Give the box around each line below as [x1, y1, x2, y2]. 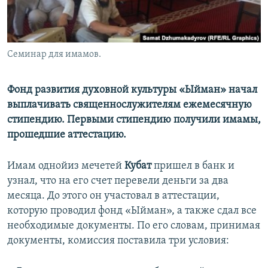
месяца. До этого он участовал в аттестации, [7, 190, 220, 202]
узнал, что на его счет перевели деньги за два [7, 175, 229, 187]
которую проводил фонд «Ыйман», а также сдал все [7, 205, 257, 217]
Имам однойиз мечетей [7, 160, 124, 172]
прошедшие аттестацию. [7, 129, 126, 141]
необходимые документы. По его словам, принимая [7, 220, 260, 232]
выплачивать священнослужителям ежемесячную [7, 99, 252, 111]
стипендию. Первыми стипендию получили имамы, [7, 114, 261, 126]
